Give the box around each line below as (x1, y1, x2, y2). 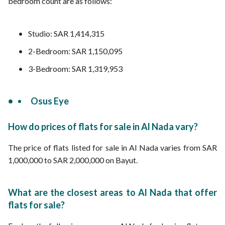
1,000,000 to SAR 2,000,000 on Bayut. (8, 155, 138, 165)
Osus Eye (31, 95, 69, 106)
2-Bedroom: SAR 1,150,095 (28, 46, 123, 56)
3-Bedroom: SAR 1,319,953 (28, 64, 123, 73)
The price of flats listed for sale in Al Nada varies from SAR (8, 143, 217, 152)
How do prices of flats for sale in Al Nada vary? (8, 121, 198, 132)
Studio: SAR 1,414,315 (28, 29, 104, 38)
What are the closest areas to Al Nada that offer (8, 187, 217, 198)
